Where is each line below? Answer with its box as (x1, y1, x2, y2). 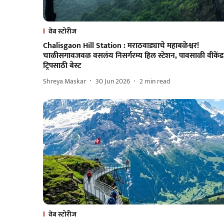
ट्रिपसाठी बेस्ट (43, 59, 81, 73)
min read (144, 75, 170, 87)
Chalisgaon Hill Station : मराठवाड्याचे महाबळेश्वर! (43, 39, 199, 53)
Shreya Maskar (43, 75, 86, 87)
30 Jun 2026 (95, 75, 130, 87)
